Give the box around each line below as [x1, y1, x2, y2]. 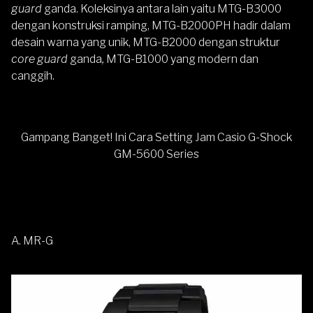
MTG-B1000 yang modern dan [106, 52, 259, 66]
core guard [11, 52, 68, 66]
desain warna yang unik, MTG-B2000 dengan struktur [11, 36, 280, 49]
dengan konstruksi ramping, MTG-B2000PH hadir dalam [11, 19, 291, 32]
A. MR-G [11, 234, 53, 247]
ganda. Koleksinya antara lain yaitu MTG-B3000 [42, 2, 282, 15]
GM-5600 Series [114, 147, 199, 161]
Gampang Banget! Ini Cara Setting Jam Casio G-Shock [21, 131, 292, 144]
